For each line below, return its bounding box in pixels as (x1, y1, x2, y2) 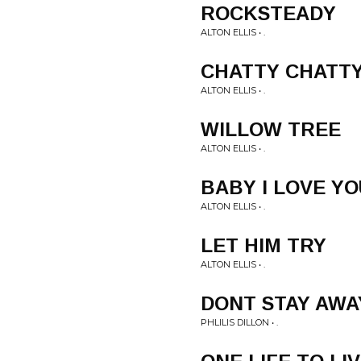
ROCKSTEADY (201, 2, 336, 24)
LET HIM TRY (201, 234, 326, 256)
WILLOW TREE (201, 118, 341, 140)
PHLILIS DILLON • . (201, 317, 278, 328)
